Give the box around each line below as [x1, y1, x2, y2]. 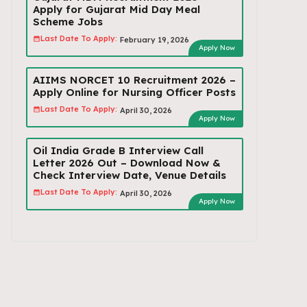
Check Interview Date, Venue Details [32, 168, 226, 182]
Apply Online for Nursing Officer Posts [32, 85, 236, 99]
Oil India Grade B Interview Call [32, 143, 204, 157]
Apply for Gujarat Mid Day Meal [32, 2, 200, 16]
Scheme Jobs [32, 14, 103, 28]
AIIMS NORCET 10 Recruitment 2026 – [32, 73, 236, 86]
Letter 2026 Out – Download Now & [32, 156, 221, 169]
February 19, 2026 [119, 34, 189, 45]
